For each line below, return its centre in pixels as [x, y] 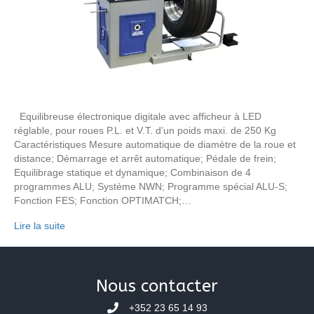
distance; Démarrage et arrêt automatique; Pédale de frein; [145, 158]
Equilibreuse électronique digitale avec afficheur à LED [138, 116]
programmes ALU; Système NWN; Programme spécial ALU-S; [151, 186]
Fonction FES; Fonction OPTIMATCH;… [103, 200]
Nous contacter [157, 286]
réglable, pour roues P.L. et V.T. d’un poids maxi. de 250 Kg [145, 130]
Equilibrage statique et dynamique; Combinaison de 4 [132, 172]
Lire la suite [40, 225]
